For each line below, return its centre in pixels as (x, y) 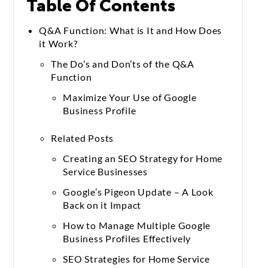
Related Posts (83, 138)
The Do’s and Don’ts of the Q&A (123, 63)
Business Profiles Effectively (127, 238)
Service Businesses (105, 171)
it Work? (58, 43)
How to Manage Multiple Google (137, 225)
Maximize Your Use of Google (130, 97)
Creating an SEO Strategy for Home (143, 158)
